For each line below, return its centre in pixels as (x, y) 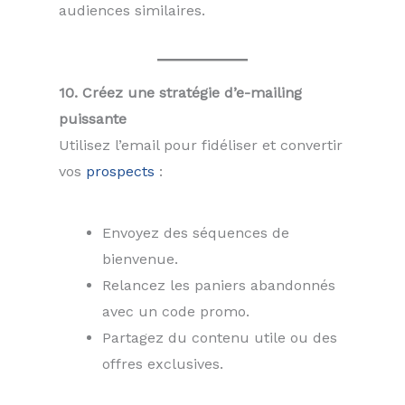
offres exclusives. (163, 363)
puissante (93, 118)
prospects (120, 171)
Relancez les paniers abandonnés (219, 285)
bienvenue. (140, 259)
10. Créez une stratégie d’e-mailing (180, 92)
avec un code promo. (176, 311)
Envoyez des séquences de (196, 232)
